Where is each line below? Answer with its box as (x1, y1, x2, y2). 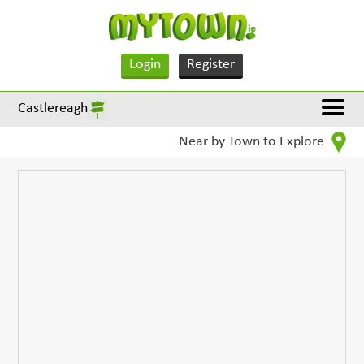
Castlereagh (18, 101, 89, 116)
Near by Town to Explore (178, 134, 327, 150)
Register (187, 57, 235, 72)
